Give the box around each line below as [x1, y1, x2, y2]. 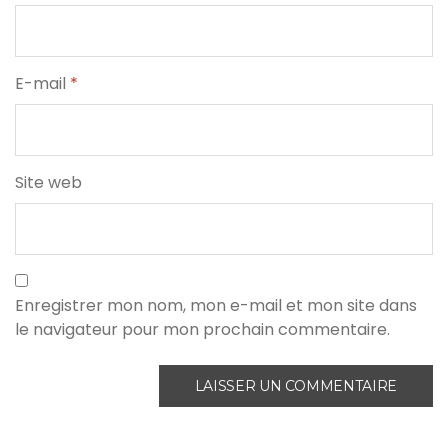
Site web [15, 171, 82, 195]
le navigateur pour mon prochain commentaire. [15, 318, 390, 342]
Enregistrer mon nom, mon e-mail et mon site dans [15, 294, 417, 318]
